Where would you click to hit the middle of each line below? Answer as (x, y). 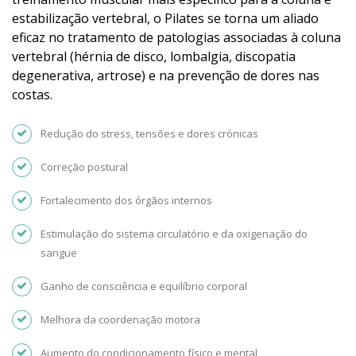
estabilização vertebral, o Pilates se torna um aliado (165, 19)
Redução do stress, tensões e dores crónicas (149, 134)
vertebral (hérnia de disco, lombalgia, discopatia (154, 57)
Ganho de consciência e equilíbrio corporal (144, 286)
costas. (32, 95)
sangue (59, 253)
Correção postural (84, 167)
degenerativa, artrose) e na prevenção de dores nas (166, 76)
